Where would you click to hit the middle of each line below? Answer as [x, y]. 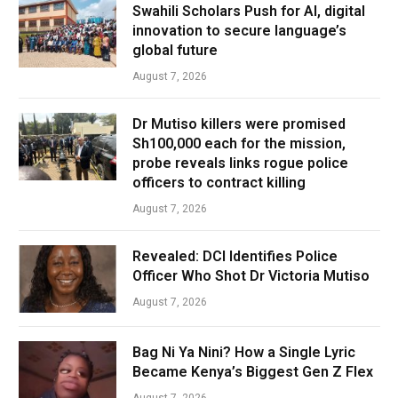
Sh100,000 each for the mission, [239, 143]
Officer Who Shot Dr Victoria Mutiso [251, 275]
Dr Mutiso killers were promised [239, 123]
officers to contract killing [219, 182]
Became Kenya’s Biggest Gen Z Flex [253, 371]
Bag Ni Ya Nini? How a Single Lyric [244, 352]
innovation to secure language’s [239, 30]
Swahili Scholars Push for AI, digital [249, 11]
